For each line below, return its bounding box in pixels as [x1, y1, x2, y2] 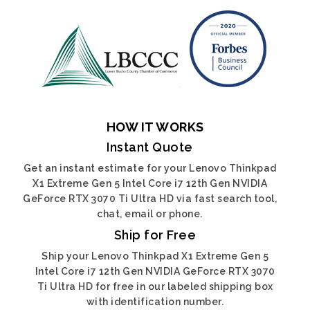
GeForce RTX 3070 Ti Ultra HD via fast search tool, [23, 193, 277, 204]
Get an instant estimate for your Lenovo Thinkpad [23, 163, 277, 174]
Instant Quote [107, 140, 193, 154]
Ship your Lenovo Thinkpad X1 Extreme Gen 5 [42, 250, 268, 262]
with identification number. [86, 296, 224, 307]
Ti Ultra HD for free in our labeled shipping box [37, 281, 273, 292]
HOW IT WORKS [106, 120, 204, 134]
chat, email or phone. [97, 208, 203, 219]
